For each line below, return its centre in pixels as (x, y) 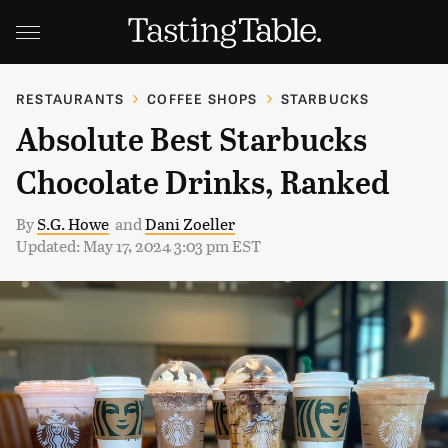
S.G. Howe (73, 223)
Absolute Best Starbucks (191, 140)
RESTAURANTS (70, 98)
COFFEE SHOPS (202, 98)
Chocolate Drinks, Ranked (203, 183)
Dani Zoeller (190, 223)
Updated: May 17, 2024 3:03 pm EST (138, 245)
